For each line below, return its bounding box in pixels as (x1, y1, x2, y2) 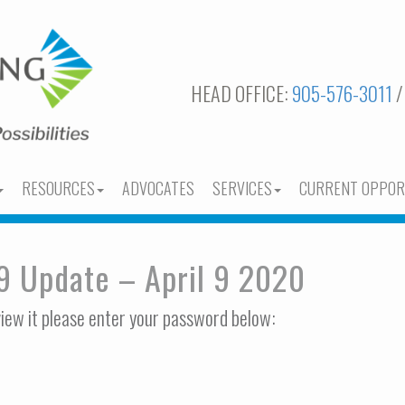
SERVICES (212, 176, 272, 200)
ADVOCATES (122, 176, 194, 200)
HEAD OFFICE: (191, 79, 292, 108)
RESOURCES (22, 176, 95, 200)
